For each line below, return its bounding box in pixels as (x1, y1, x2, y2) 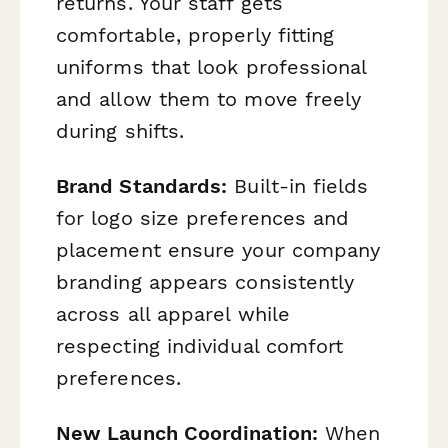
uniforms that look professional (56, 54, 367, 79)
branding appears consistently (56, 269, 355, 294)
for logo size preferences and (56, 205, 350, 230)
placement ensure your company (56, 237, 381, 262)
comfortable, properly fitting (56, 22, 335, 47)
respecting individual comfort (56, 333, 344, 358)
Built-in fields (227, 173, 369, 198)
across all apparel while (56, 301, 290, 326)
